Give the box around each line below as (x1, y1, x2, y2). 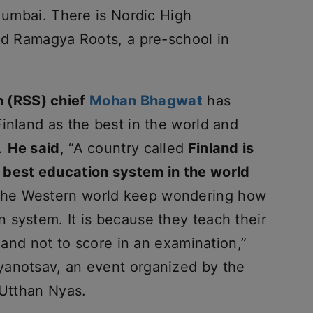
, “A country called (59, 140, 184, 157)
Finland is (184, 140, 254, 157)
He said (7, 140, 60, 157)
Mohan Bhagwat (89, 92, 203, 110)
